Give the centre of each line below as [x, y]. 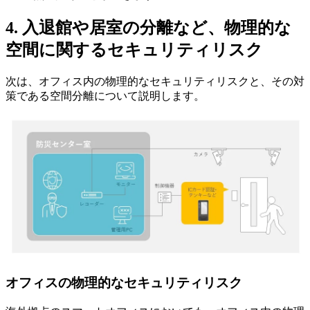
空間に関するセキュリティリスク [134, 49]
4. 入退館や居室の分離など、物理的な [148, 27]
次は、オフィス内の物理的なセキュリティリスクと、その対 [155, 81]
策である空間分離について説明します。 [105, 95]
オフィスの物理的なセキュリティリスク [124, 283]
